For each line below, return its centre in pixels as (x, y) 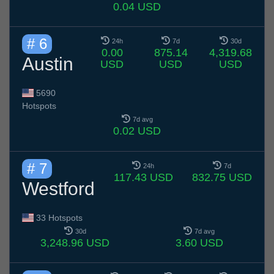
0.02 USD (137, 131)
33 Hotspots (58, 217)
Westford (58, 188)
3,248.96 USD (75, 243)
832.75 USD (222, 177)
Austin (48, 64)
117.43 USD (143, 177)
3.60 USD (199, 243)
